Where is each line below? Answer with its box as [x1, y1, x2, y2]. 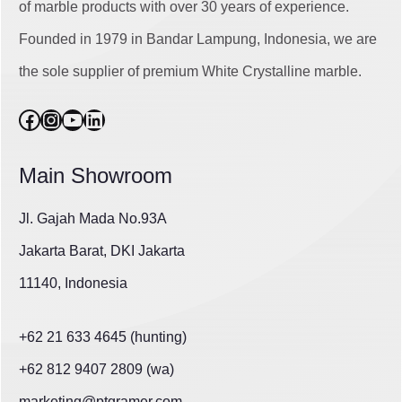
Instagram [39, 106, 135, 131]
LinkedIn [83, 106, 162, 131]
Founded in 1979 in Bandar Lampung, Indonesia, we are [19, 31, 377, 48]
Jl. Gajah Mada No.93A [19, 211, 167, 227]
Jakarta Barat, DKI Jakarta [19, 243, 185, 259]
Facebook [18, 106, 111, 131]
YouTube [61, 106, 144, 131]
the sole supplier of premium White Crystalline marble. [19, 64, 362, 80]
